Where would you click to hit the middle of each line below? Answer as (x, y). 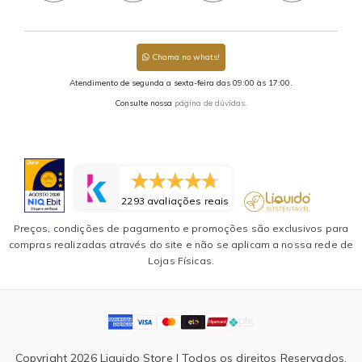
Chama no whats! (185, 57)
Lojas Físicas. (181, 261)
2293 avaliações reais (175, 201)
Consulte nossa (145, 103)
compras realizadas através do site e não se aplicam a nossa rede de (181, 245)
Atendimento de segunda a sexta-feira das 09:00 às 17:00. (181, 83)
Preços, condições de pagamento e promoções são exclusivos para (181, 229)
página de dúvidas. (211, 103)
